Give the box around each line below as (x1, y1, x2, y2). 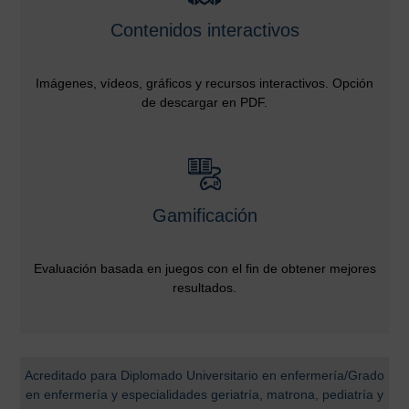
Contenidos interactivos (110, 19, 299, 40)
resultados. (173, 279, 236, 295)
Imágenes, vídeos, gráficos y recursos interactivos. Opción (36, 75, 373, 90)
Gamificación (152, 204, 257, 225)
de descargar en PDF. (142, 94, 267, 110)
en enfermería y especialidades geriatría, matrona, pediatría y (26, 386, 383, 402)
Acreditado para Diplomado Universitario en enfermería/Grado (25, 367, 384, 383)
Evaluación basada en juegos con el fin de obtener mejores (33, 260, 376, 276)
